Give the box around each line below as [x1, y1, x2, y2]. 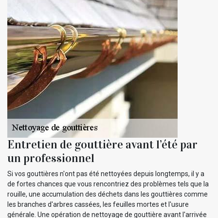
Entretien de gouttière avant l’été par [7, 137, 198, 152]
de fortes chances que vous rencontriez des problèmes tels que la [7, 180, 209, 188]
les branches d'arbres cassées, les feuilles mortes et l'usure [7, 200, 189, 209]
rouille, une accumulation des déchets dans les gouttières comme [7, 190, 208, 199]
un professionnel [7, 151, 94, 166]
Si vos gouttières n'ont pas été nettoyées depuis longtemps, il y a [7, 170, 204, 178]
